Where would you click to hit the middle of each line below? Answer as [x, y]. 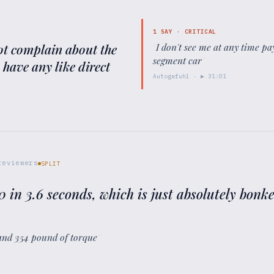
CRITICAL [200, 31]
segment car [177, 60]
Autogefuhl [171, 76]
